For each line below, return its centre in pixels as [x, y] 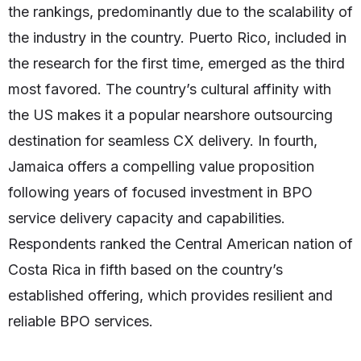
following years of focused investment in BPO [160, 193]
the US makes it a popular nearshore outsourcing [170, 115]
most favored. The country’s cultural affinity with [170, 89]
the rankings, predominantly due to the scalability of [180, 12]
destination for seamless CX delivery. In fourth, [163, 141]
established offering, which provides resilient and [170, 296]
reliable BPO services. [81, 322]
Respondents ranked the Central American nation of [180, 244]
